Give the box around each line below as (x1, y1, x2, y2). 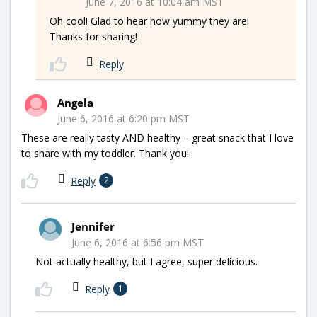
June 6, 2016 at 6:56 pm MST (71, 235, 204, 249)
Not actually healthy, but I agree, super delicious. (35, 254, 258, 268)
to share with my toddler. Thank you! (21, 146, 189, 160)
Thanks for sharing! (50, 29, 137, 43)
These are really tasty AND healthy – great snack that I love (21, 130, 294, 144)
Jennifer (71, 219, 115, 234)
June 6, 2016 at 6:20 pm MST (57, 111, 190, 125)
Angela (57, 95, 93, 110)
